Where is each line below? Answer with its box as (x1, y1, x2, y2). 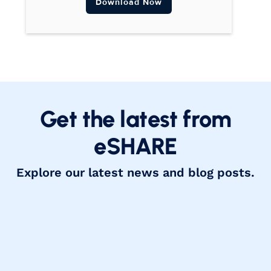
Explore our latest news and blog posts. (16, 165, 255, 180)
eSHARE (94, 132, 177, 160)
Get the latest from (39, 105, 232, 133)
